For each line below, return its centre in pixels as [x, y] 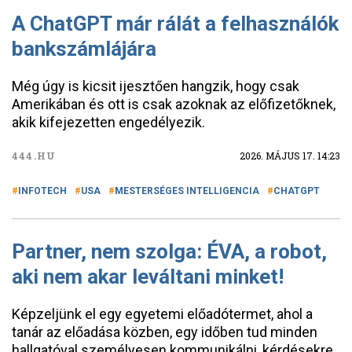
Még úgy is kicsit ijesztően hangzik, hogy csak [156, 86]
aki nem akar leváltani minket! [148, 277]
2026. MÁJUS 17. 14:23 [290, 156]
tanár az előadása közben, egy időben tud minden [165, 332]
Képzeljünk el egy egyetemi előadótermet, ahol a [162, 314]
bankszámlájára [84, 49]
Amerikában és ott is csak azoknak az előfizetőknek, [174, 104]
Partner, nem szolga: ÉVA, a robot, [169, 251]
